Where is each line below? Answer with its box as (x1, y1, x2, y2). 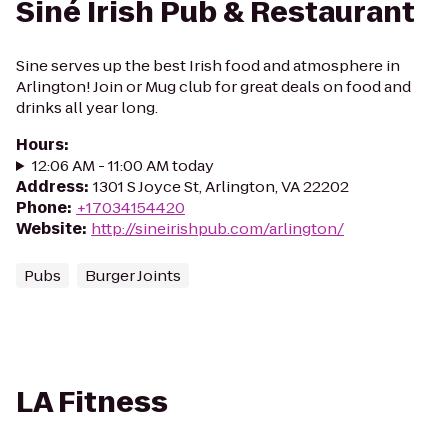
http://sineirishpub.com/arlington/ (91, 218, 344, 239)
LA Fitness (16, 383, 168, 422)
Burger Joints (85, 265, 181, 286)
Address (16, 176, 84, 197)
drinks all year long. (16, 97, 158, 118)
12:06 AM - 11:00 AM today (31, 155, 214, 176)
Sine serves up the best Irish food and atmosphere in (16, 55, 400, 76)
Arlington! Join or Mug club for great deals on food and (16, 76, 411, 97)
